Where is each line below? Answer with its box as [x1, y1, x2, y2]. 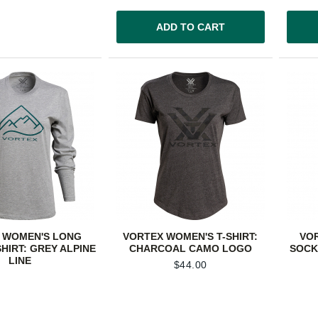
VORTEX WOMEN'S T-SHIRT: [123, 231, 258, 243]
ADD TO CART [155, 21, 225, 33]
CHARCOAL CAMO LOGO [128, 243, 252, 255]
